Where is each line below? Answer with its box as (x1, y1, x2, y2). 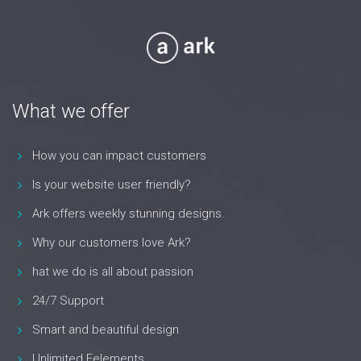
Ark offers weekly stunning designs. (32, 206, 225, 222)
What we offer (12, 100, 130, 123)
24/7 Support (32, 293, 104, 309)
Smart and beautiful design (32, 322, 179, 338)
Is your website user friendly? (32, 177, 191, 193)
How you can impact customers (32, 148, 206, 164)
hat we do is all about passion (32, 264, 193, 280)
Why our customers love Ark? (32, 235, 191, 251)
